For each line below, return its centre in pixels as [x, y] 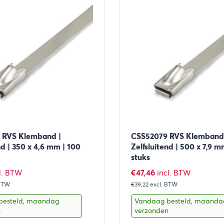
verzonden [151, 211]
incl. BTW [173, 173]
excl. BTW [163, 184]
